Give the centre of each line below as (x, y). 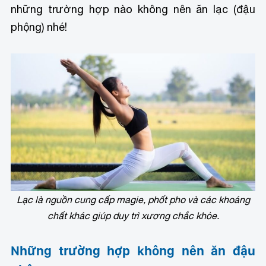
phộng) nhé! (39, 27)
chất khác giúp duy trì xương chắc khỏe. (133, 215)
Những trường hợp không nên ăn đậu (133, 250)
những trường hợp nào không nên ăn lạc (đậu (133, 9)
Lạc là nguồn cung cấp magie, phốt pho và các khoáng (133, 199)
